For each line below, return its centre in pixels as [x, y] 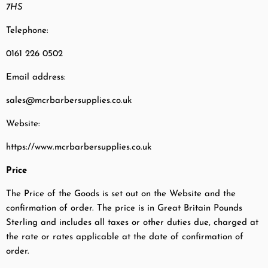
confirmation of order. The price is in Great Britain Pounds [124, 209]
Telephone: [27, 31]
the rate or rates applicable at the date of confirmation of [125, 237]
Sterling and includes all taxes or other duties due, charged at [132, 223]
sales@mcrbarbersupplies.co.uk [69, 101]
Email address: [36, 78]
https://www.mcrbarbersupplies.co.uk [79, 148]
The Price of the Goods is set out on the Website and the [121, 194]
